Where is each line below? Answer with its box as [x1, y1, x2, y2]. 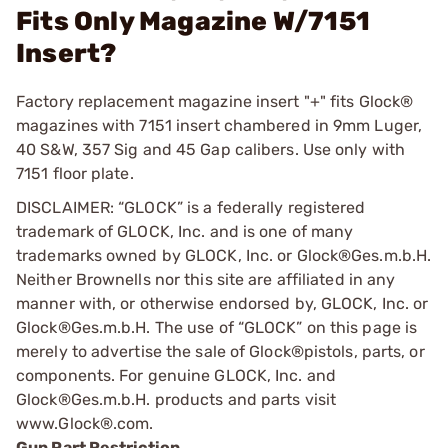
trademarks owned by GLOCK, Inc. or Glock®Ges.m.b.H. [16, 246, 432, 265]
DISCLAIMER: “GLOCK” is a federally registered [16, 198, 366, 217]
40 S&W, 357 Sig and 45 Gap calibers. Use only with [16, 140, 406, 159]
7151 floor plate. [16, 164, 134, 183]
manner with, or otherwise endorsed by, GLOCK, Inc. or [16, 294, 429, 313]
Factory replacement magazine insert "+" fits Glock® [16, 92, 414, 111]
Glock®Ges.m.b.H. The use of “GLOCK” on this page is [16, 318, 418, 337]
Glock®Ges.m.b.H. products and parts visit [16, 390, 337, 409]
